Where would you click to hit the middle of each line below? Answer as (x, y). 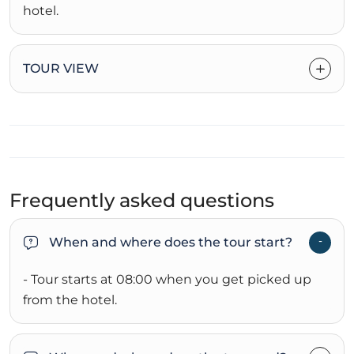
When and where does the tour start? (171, 243)
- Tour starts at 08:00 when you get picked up (167, 280)
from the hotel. (70, 300)
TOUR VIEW (61, 69)
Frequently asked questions (142, 201)
